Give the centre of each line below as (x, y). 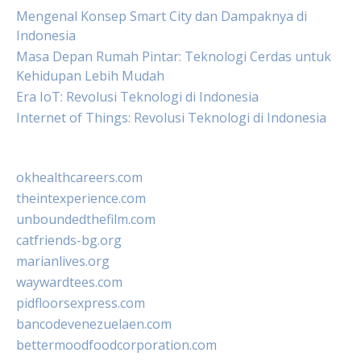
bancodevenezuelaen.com (94, 324)
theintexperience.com (81, 198)
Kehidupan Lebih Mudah (90, 76)
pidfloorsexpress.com (81, 303)
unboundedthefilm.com (86, 219)
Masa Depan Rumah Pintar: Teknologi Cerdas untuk (174, 56)
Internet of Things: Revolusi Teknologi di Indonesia (171, 118)
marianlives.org (63, 261)
